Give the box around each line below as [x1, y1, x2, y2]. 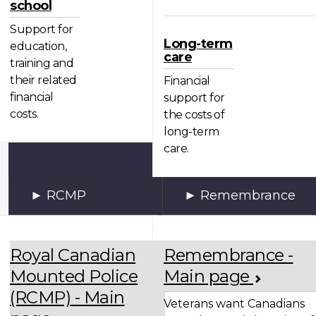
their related [10, 73, 77, 87]
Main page [164, 266, 253, 287]
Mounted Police [10, 266, 138, 287]
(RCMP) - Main [10, 287, 125, 308]
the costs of [164, 107, 224, 121]
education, [10, 39, 66, 53]
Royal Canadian [10, 245, 135, 266]
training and [10, 56, 73, 70]
